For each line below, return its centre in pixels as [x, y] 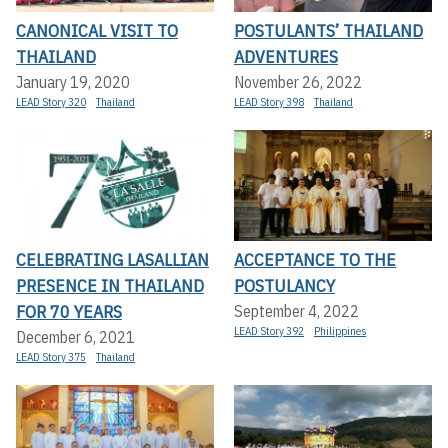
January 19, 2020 [73, 81]
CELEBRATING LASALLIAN [112, 260]
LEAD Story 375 [51, 357]
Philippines [340, 331]
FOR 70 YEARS [69, 312]
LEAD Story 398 [269, 101]
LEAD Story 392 [269, 331]
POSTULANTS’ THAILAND [328, 30]
